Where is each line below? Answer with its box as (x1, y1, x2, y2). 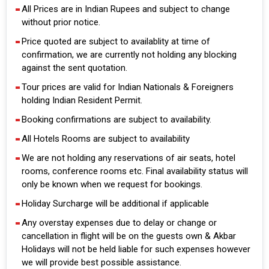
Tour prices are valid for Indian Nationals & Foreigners (22, 82, 234, 93)
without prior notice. (22, 17, 100, 28)
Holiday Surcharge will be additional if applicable (22, 198, 209, 210)
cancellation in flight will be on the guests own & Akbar (22, 231, 236, 242)
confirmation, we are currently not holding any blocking (22, 49, 237, 61)
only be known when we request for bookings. (22, 179, 202, 190)
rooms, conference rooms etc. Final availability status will (22, 166, 248, 177)
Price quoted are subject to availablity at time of (22, 36, 210, 47)
